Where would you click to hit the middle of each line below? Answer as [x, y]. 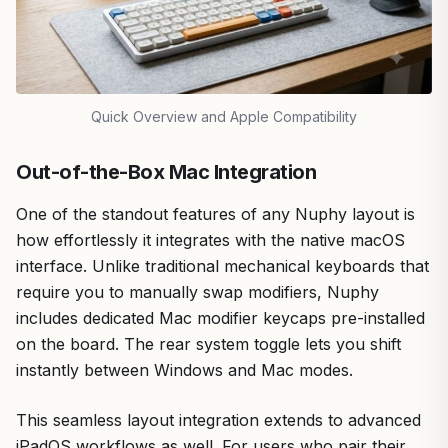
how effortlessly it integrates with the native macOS [210, 239]
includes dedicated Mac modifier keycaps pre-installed [220, 317]
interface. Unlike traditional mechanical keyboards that [222, 265]
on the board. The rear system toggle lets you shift [208, 343]
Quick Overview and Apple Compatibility [224, 116]
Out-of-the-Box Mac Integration [166, 171]
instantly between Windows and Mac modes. [184, 369]
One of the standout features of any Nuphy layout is [215, 213]
